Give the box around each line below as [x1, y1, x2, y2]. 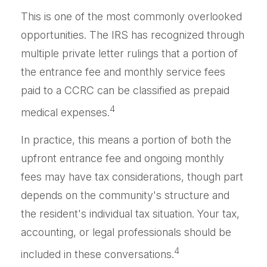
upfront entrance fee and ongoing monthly [21, 152, 224, 164]
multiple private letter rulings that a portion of [21, 47, 238, 60]
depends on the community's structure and [21, 189, 229, 201]
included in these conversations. [21, 248, 174, 260]
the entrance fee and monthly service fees [21, 66, 225, 78]
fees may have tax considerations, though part [21, 170, 243, 183]
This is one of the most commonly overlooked [21, 10, 242, 23]
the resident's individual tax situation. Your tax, [21, 207, 240, 220]
